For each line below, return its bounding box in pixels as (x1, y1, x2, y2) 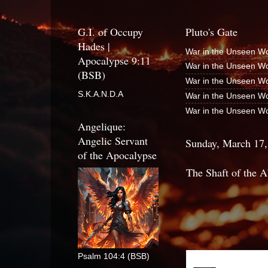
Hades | (78, 39, 110, 54)
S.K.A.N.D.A (78, 89, 123, 99)
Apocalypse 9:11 (78, 53, 151, 68)
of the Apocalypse (78, 148, 157, 162)
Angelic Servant (78, 133, 148, 148)
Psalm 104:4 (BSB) (78, 252, 150, 261)
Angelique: (78, 119, 126, 133)
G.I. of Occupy (78, 25, 143, 39)
